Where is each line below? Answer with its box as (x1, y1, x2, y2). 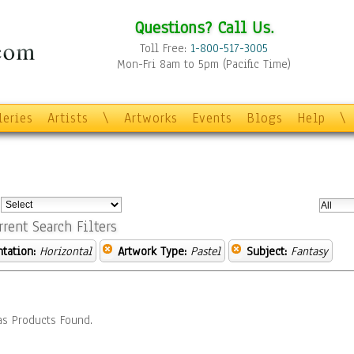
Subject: (247, 243, 287, 259)
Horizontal (40, 243, 92, 259)
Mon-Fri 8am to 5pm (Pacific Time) (117, 56, 291, 72)
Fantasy (291, 243, 328, 259)
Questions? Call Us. (134, 16, 274, 39)
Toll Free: (140, 40, 190, 56)
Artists (47, 109, 88, 127)
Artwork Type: (118, 243, 186, 259)
